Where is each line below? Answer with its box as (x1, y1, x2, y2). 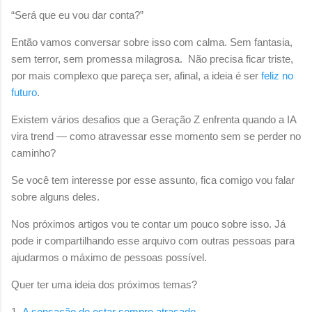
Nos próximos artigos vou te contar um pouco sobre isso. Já (11, 217, 286, 230)
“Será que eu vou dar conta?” (11, 8, 146, 21)
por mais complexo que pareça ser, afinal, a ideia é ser (11, 69, 261, 81)
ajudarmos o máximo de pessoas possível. (11, 251, 207, 263)
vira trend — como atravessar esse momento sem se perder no (11, 130, 301, 142)
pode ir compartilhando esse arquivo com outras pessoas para (11, 234, 295, 247)
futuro (11, 86, 37, 98)
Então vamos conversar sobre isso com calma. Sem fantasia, (11, 36, 292, 48)
